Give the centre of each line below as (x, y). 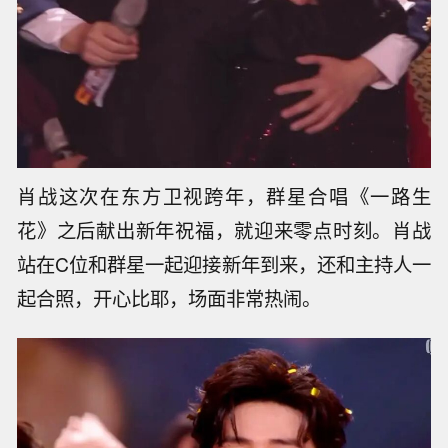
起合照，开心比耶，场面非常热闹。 (169, 298)
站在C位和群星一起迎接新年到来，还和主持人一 (224, 264)
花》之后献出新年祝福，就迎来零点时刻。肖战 (224, 230)
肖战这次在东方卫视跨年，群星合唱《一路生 (224, 196)
